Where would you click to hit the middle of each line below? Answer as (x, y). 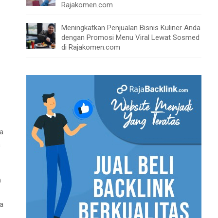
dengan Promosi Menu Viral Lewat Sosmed (130, 38)
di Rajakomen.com (91, 47)
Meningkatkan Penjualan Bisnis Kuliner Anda (131, 28)
